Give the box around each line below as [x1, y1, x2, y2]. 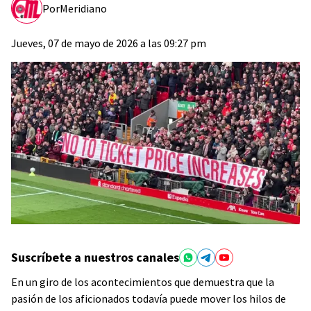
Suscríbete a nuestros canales [11, 249, 179, 265]
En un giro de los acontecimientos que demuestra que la [11, 275, 274, 289]
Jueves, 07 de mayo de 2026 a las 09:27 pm [11, 36, 206, 50]
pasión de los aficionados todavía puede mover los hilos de [11, 292, 286, 305]
